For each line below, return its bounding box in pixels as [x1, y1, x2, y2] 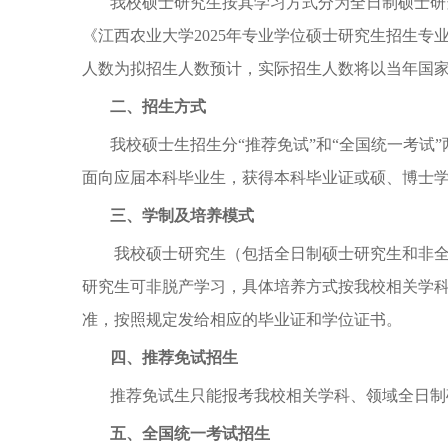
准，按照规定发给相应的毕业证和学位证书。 [82, 311, 402, 328]
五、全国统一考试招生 [110, 425, 270, 442]
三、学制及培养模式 [110, 207, 254, 224]
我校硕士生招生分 [110, 136, 238, 153]
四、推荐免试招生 [110, 349, 238, 366]
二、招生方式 [110, 98, 206, 115]
